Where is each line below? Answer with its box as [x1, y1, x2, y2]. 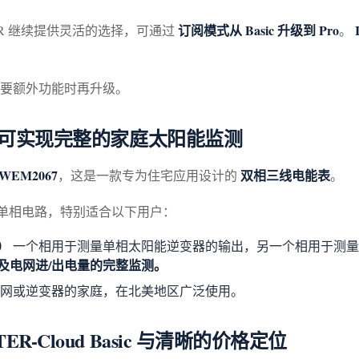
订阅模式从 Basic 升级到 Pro [178, 21, 339, 40]
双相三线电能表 [240, 166, 330, 185]
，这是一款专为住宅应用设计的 [58, 167, 240, 184]
